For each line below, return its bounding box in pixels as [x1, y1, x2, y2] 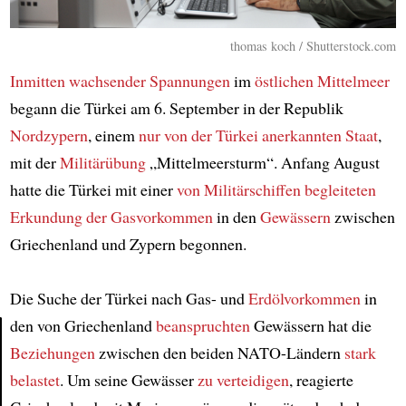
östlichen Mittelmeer [254, 69, 390, 92]
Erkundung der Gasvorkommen [9, 205, 213, 227]
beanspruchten [155, 314, 250, 336]
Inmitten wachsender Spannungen [9, 69, 230, 92]
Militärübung [59, 150, 146, 173]
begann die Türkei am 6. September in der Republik [9, 96, 343, 119]
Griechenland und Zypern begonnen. [9, 232, 262, 255]
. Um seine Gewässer [59, 368, 198, 391]
